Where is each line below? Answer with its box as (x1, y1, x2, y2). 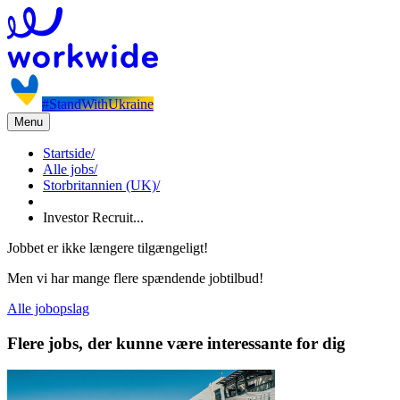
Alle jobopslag (7, 301, 89, 316)
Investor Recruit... (43, 210, 144, 225)
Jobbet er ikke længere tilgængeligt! (7, 240, 208, 255)
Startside (43, 146, 91, 161)
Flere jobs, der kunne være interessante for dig (7, 333, 346, 353)
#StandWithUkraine (42, 96, 154, 112)
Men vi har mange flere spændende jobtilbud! (7, 271, 263, 286)
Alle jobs (43, 162, 94, 177)
